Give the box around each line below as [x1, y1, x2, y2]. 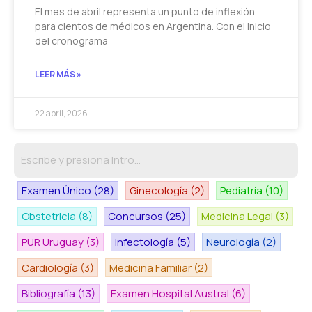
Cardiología [22, 260, 80, 276]
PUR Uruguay [22, 235, 86, 250]
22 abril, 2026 [35, 107, 88, 120]
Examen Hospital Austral [111, 286, 231, 302]
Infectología [115, 235, 176, 250]
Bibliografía [22, 286, 77, 302]
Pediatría [220, 183, 265, 198]
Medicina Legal [201, 209, 275, 224]
